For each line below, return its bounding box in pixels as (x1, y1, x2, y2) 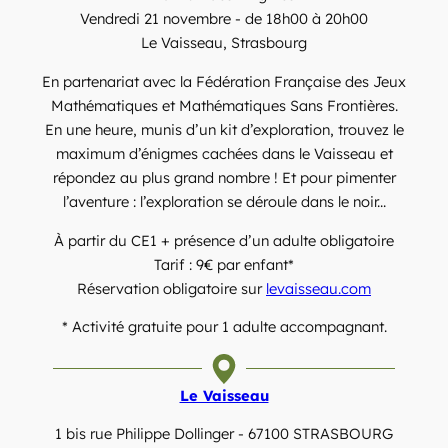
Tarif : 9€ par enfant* (154, 254, 294, 274)
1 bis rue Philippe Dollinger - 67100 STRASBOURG (55, 424, 393, 444)
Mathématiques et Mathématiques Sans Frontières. (50, 96, 398, 116)
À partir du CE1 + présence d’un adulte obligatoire (54, 230, 394, 250)
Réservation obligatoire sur (77, 278, 266, 298)
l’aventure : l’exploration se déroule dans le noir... (62, 192, 386, 212)
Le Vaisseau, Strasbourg (141, 33, 307, 53)
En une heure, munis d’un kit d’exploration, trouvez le (44, 120, 404, 140)
